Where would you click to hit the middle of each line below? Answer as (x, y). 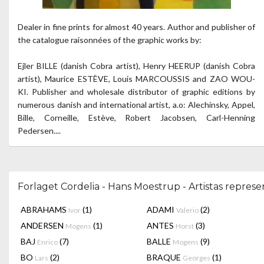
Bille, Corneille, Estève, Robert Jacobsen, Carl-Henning (136, 118)
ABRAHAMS (44, 209)
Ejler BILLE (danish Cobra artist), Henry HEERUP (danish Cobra (136, 66)
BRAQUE (165, 257)
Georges (197, 258)
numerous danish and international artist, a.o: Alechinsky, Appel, (136, 105)
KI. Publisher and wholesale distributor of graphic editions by (136, 92)
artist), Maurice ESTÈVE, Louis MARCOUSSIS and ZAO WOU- (136, 79)
